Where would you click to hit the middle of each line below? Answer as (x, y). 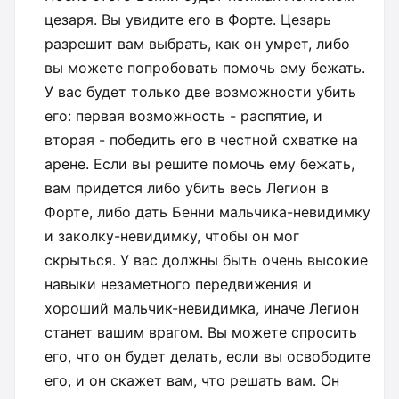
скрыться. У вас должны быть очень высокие (207, 260)
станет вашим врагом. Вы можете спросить (201, 332)
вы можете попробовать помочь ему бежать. (205, 67)
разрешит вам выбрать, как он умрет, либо (198, 43)
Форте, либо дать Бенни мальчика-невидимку (208, 212)
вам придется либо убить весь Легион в (187, 187)
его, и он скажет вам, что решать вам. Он (192, 380)
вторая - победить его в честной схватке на (202, 139)
